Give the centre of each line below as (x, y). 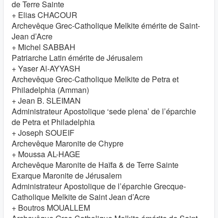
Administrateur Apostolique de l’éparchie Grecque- (99, 186)
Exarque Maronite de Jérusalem (67, 175)
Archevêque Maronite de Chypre (68, 143)
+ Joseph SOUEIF (43, 133)
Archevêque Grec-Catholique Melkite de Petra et (95, 79)
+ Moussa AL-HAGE (46, 154)
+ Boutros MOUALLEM (51, 208)
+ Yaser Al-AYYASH (46, 68)
